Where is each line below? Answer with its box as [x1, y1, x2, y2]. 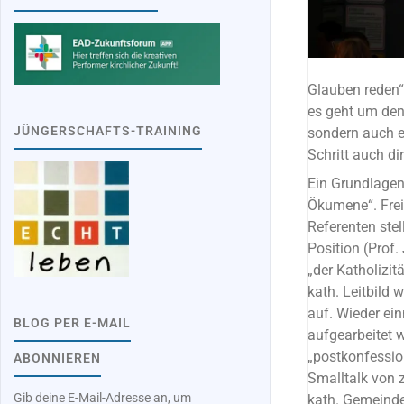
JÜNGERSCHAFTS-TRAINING [14, 123, 203, 139]
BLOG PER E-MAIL [14, 315, 132, 331]
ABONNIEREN [14, 350, 102, 366]
